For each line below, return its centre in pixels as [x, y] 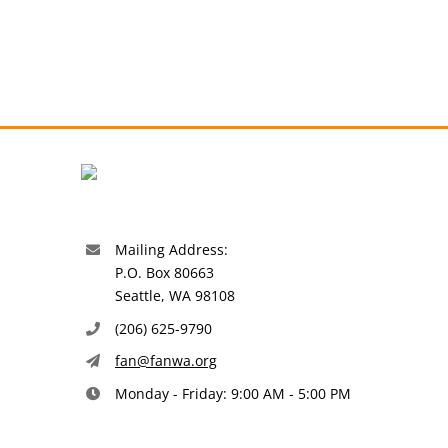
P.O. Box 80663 [164, 272]
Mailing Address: [171, 249]
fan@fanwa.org [165, 361]
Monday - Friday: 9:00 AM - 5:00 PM [232, 394]
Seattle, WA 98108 [174, 295]
